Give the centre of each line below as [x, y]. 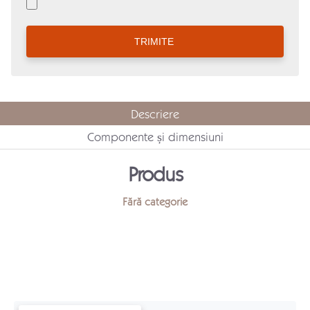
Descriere [155, 113]
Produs [155, 173]
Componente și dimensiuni [155, 137]
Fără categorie [155, 201]
